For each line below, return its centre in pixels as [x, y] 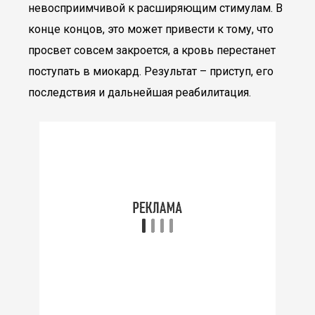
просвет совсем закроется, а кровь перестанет [152, 50]
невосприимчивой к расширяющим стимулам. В [155, 8]
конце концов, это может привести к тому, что [151, 29]
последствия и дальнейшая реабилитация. [140, 92]
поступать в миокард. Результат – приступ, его [151, 71]
